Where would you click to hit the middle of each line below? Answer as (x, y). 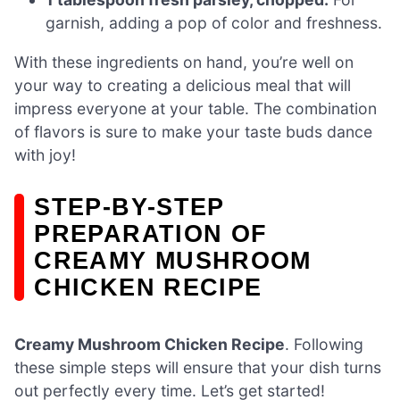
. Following (324, 344)
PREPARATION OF (151, 234)
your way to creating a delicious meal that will (183, 85)
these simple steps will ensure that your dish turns (198, 367)
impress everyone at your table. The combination (196, 108)
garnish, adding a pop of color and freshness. (214, 22)
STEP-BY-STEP (129, 207)
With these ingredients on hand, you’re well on (184, 62)
